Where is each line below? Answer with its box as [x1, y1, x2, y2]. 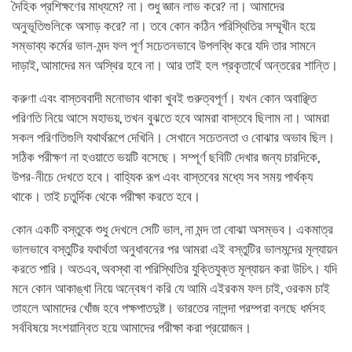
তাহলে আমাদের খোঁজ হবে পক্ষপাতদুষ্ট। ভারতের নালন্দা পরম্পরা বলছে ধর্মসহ [12, 300, 325, 316]
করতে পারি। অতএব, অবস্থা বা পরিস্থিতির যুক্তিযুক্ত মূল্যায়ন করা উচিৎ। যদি [12, 261, 337, 277]
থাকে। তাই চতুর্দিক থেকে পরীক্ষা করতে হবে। [12, 189, 200, 204]
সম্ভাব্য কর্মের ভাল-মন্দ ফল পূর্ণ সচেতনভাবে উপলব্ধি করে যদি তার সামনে [12, 38, 316, 53]
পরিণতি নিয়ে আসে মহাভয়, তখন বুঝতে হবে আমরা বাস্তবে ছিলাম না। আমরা [12, 110, 329, 126]
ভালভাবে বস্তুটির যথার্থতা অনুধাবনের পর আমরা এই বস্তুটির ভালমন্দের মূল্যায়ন [12, 241, 338, 257]
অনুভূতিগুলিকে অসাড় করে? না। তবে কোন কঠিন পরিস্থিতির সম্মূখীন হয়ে [12, 18, 315, 34]
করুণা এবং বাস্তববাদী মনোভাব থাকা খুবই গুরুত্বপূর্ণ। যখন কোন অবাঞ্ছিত [12, 90, 317, 106]
